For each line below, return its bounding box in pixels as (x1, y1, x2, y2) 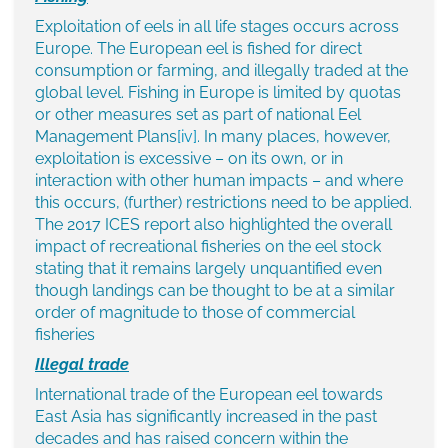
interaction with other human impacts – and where (35, 171, 403, 191)
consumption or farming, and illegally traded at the (35, 61, 408, 81)
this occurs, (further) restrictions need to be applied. (35, 193, 412, 213)
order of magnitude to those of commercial (35, 303, 355, 323)
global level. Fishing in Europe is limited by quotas (35, 83, 401, 103)
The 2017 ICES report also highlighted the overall (35, 215, 392, 235)
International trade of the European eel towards (35, 385, 383, 405)
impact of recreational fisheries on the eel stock (35, 237, 381, 257)
